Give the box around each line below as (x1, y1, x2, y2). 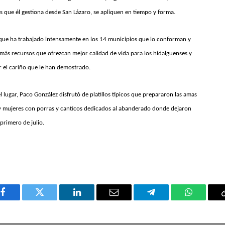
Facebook (2, 195, 37, 204)
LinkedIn (76, 195, 109, 204)
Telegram (150, 195, 185, 204)
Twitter (39, 195, 65, 204)
